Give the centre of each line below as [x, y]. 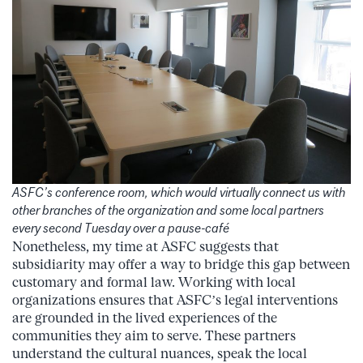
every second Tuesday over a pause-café [121, 228]
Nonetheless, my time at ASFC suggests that [145, 246]
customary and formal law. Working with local [154, 282]
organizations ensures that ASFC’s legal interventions [175, 299]
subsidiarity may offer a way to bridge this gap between [181, 264]
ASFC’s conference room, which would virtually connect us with [179, 192]
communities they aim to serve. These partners [154, 335]
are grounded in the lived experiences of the [145, 317]
